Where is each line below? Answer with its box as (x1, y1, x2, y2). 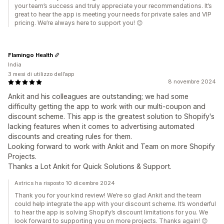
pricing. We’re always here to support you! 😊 (14, 19, 143, 26)
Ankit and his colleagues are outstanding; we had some (8, 92, 188, 100)
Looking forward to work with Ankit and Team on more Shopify (8, 142, 215, 150)
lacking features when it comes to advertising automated (8, 122, 194, 130)
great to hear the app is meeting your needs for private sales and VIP (14, 10, 211, 18)
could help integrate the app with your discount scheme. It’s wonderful (14, 200, 216, 207)
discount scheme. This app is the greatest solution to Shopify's (8, 112, 214, 120)
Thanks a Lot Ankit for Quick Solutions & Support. (8, 162, 171, 170)
